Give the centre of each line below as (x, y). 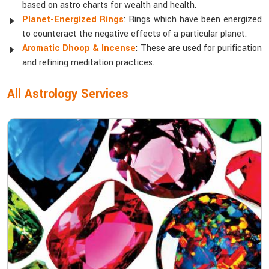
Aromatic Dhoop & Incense (79, 48)
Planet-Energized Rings (73, 20)
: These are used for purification (199, 48)
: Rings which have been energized (193, 20)
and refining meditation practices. (88, 63)
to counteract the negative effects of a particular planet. (134, 34)
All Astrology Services (68, 94)
